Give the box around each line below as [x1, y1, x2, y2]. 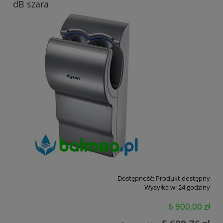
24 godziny [178, 182, 210, 192]
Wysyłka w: [144, 182, 177, 192]
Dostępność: [117, 173, 154, 183]
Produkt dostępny [156, 173, 210, 183]
